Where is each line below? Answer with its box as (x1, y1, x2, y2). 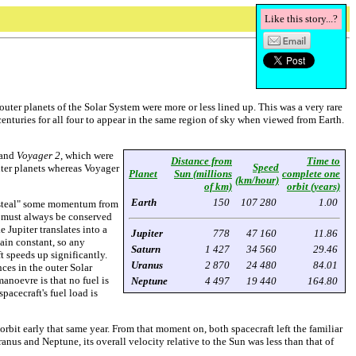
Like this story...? (265, 13, 338, 25)
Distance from (171, 155, 232, 167)
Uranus (131, 259, 163, 271)
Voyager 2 (17, 149, 60, 161)
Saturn (131, 243, 161, 255)
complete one (282, 168, 340, 180)
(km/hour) (235, 174, 279, 186)
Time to (307, 155, 340, 167)
